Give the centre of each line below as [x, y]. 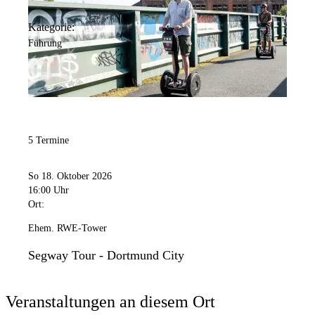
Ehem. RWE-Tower [67, 229]
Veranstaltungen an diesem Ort [110, 302]
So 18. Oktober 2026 [70, 176]
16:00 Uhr [49, 191]
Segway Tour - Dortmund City [106, 256]
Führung [45, 43]
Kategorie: [51, 27]
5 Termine [49, 140]
